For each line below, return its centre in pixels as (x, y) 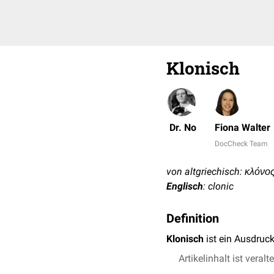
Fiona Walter (243, 128)
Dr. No (183, 128)
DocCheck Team (241, 144)
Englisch (185, 186)
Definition (193, 218)
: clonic (218, 186)
